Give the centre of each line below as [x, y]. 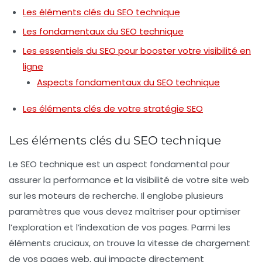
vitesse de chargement [199, 243]
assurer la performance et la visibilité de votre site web [129, 180]
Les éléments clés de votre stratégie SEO [113, 109]
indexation [102, 227]
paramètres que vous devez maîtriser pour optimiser [125, 212]
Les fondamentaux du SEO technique [103, 32]
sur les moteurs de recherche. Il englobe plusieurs [116, 196]
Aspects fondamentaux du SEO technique [128, 82]
